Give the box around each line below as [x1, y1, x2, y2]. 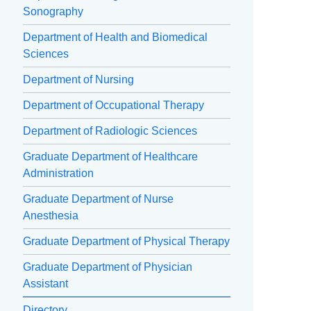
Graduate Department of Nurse [23, 193, 174, 205]
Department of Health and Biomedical [23, 31, 208, 44]
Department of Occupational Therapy [23, 99, 204, 112]
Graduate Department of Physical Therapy [23, 235, 230, 248]
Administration [23, 167, 94, 180]
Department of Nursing [23, 74, 134, 86]
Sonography [23, 6, 83, 18]
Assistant [23, 278, 68, 290]
